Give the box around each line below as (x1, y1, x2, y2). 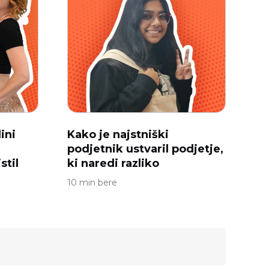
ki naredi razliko (67, 157, 159, 170)
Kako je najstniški (67, 128, 169, 141)
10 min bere (67, 177, 117, 188)
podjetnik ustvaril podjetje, (67, 142, 223, 156)
